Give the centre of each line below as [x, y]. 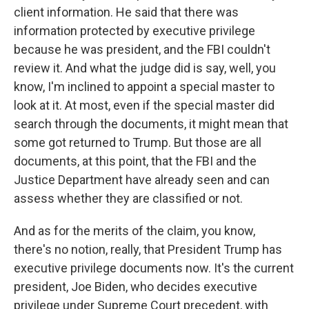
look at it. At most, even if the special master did [144, 105]
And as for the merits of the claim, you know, [134, 231]
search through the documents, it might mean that [151, 124]
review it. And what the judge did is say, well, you [145, 68]
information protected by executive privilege [134, 31]
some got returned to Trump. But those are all [138, 142]
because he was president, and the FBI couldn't [142, 49]
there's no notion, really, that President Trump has [148, 249]
